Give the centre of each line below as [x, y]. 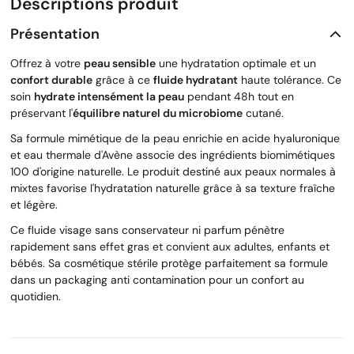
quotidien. [36, 297]
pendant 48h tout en [239, 97]
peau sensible [120, 64]
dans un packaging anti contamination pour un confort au [157, 280]
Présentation [55, 34]
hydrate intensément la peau [109, 97]
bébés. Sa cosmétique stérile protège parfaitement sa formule [169, 264]
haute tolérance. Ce [290, 80]
